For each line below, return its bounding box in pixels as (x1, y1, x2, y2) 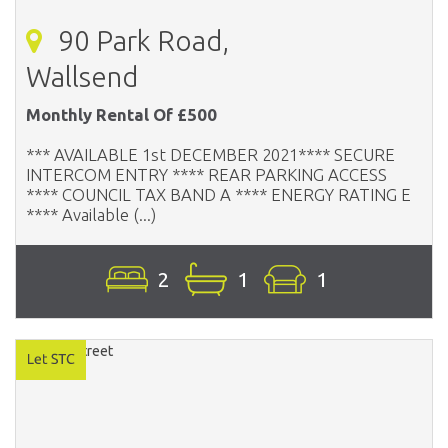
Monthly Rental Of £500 (26, 104, 217, 124)
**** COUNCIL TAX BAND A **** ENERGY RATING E (26, 184, 411, 204)
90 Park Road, (52, 24, 229, 56)
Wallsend (26, 60, 138, 92)
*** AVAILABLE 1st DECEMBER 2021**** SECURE (26, 144, 395, 164)
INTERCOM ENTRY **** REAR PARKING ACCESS (26, 164, 387, 184)
